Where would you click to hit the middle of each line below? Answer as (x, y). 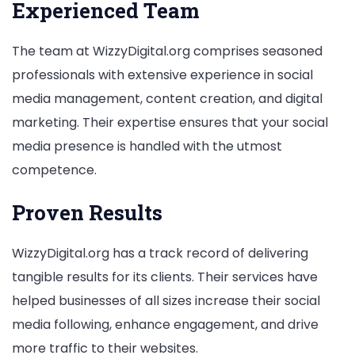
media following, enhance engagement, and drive (165, 325)
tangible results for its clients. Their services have (165, 277)
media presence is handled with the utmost (147, 146)
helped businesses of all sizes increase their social (166, 301)
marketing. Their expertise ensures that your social (170, 122)
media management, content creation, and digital (167, 98)
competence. (54, 170)
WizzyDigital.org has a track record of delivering (160, 254)
